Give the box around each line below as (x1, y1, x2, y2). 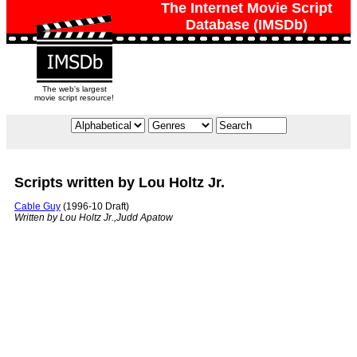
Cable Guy (14, 201, 61, 213)
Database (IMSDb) (185, 17, 308, 33)
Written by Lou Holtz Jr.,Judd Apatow (14, 212, 173, 224)
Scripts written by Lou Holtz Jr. (14, 175, 225, 191)
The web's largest (41, 84, 107, 93)
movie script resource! (34, 93, 114, 102)
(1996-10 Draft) (61, 201, 129, 213)
